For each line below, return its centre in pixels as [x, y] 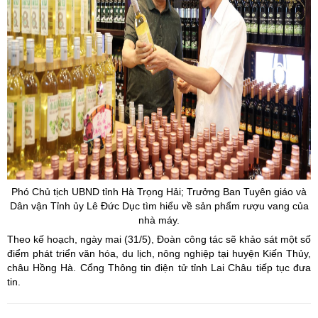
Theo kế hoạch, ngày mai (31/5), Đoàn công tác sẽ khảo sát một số [159, 239]
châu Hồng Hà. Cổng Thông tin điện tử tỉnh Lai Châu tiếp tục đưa [159, 268]
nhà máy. [159, 220]
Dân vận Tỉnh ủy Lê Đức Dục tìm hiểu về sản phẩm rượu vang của [159, 206]
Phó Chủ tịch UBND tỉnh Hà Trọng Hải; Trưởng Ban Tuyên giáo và [159, 192]
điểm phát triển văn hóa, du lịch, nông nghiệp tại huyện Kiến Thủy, [159, 253]
